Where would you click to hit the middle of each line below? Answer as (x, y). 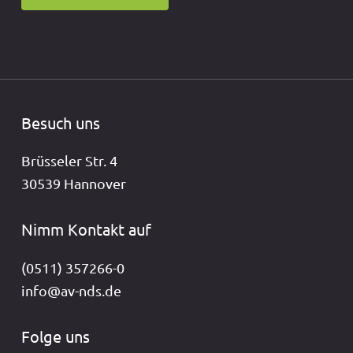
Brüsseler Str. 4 (70, 161)
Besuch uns (61, 122)
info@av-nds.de (72, 290)
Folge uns (56, 336)
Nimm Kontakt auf (87, 229)
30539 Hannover (74, 184)
